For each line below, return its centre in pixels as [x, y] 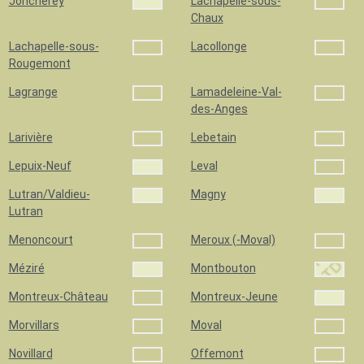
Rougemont [39, 63]
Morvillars [34, 325]
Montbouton [223, 268]
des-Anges [219, 109]
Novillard [30, 353]
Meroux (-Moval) [233, 240]
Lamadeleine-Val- [236, 92]
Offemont [217, 353]
